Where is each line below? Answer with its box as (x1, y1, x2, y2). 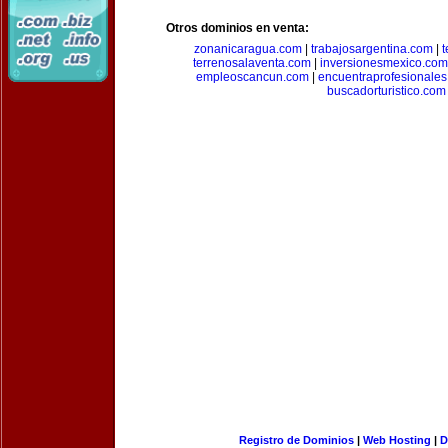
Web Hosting (362, 434, 431, 446)
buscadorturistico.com (326, 84, 446, 98)
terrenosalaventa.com (192, 56, 311, 70)
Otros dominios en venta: (166, 21, 309, 35)
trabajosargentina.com (311, 42, 433, 56)
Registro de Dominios (238, 434, 354, 446)
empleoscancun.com (196, 70, 309, 84)
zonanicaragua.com (194, 42, 302, 56)
